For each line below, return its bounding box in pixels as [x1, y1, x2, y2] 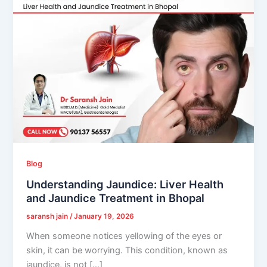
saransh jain [26, 212, 70, 221]
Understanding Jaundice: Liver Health [26, 177, 224, 191]
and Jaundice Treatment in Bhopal [26, 191, 205, 204]
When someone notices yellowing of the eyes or [26, 230, 222, 241]
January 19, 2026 [74, 212, 135, 221]
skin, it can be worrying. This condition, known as [26, 244, 228, 256]
